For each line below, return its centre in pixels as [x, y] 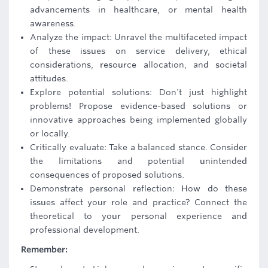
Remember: [44, 249]
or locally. [50, 133]
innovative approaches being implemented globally [138, 120]
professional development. [85, 230]
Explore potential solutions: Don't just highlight [138, 92]
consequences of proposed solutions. [107, 175]
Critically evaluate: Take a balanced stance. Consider [138, 147]
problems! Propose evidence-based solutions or [138, 106]
